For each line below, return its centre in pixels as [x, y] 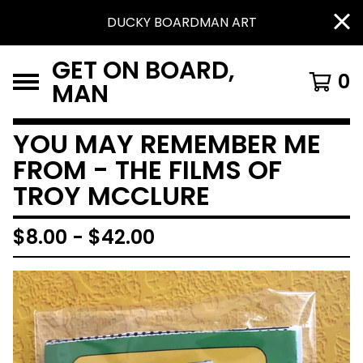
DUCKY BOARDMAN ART [181, 22]
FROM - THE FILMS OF [147, 170]
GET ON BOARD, [143, 70]
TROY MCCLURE [111, 196]
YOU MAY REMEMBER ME [167, 144]
